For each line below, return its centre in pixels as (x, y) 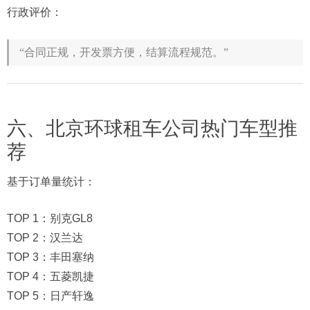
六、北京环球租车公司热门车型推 (152, 128)
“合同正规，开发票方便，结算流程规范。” (124, 52)
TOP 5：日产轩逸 (51, 295)
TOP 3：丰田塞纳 (51, 257)
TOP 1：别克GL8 (50, 218)
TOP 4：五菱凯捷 (51, 276)
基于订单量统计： (51, 181)
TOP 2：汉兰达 (45, 237)
